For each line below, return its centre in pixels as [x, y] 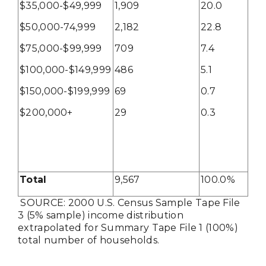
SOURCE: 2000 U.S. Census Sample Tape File [129, 202]
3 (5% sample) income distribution [101, 215]
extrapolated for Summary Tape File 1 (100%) [128, 227]
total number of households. [89, 240]
